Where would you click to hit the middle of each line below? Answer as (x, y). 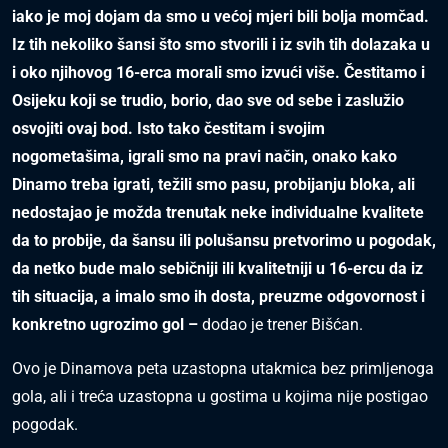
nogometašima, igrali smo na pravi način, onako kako (204, 156)
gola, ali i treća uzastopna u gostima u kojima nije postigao (220, 396)
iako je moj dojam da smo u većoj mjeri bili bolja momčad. (220, 16)
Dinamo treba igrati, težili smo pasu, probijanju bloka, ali (213, 184)
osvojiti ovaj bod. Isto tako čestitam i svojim (168, 128)
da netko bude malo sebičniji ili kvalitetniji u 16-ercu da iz (217, 268)
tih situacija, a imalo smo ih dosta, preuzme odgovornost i (218, 296)
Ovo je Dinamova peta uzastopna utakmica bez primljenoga (223, 368)
